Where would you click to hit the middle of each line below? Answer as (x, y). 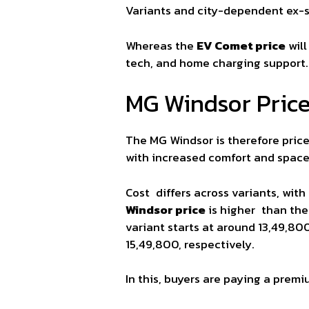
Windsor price (166, 209)
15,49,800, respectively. (190, 244)
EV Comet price (241, 45)
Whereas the (161, 45)
